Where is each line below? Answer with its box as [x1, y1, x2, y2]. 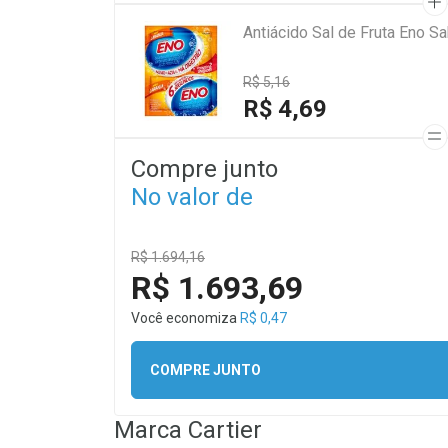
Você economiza [131, 310, 240, 326]
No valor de [131, 183, 253, 211]
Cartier [188, 416, 262, 444]
